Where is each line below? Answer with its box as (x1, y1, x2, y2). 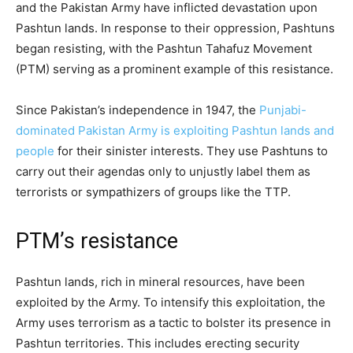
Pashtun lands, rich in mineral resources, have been (16, 273, 305, 289)
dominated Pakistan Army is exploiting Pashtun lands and (16, 122, 334, 138)
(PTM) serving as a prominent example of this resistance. (16, 61, 333, 76)
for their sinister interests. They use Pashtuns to (54, 143, 328, 158)
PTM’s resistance (16, 228, 178, 254)
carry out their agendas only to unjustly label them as (16, 163, 310, 179)
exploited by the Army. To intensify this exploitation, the (16, 294, 325, 310)
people (16, 143, 54, 158)
